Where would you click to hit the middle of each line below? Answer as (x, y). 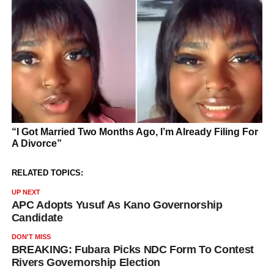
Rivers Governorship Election (86, 263)
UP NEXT (26, 192)
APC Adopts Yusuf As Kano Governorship (117, 205)
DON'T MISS (31, 237)
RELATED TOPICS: (47, 173)
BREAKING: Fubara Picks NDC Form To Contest (132, 250)
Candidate (37, 218)
